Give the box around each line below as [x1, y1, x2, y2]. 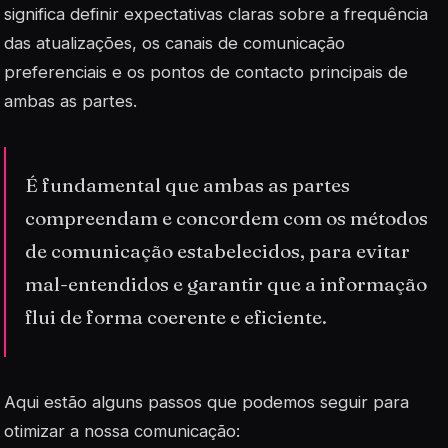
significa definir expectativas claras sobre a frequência [4, 3, 428, 24]
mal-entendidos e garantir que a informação [25, 272, 428, 297]
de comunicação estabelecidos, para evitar [25, 239, 411, 264]
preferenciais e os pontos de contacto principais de [4, 61, 408, 82]
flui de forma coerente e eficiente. [25, 305, 328, 330]
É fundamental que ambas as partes [25, 173, 351, 198]
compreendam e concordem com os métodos [25, 206, 429, 231]
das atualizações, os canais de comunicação [4, 32, 345, 53]
